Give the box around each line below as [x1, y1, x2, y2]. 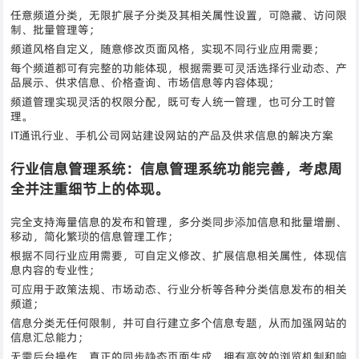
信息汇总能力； [10, 329, 90, 345]
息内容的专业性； [10, 261, 101, 278]
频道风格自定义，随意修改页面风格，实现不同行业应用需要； [10, 40, 325, 57]
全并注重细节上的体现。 [10, 178, 170, 199]
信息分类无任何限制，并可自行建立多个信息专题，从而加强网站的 [10, 314, 348, 331]
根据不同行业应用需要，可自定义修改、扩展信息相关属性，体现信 [10, 247, 348, 264]
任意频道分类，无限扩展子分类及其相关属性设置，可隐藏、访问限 [10, 6, 348, 23]
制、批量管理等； [10, 21, 101, 38]
